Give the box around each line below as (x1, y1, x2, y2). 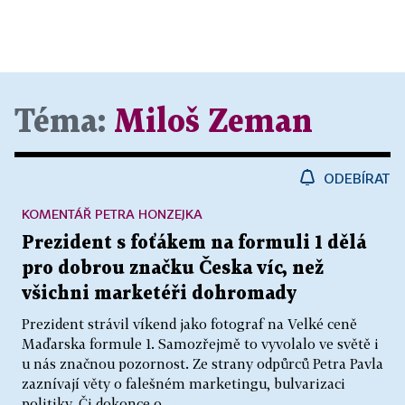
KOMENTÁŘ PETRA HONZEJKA (22, 206, 202, 222)
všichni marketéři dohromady (22, 285, 297, 304)
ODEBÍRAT (324, 170, 391, 187)
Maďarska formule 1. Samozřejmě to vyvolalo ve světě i (22, 335, 379, 353)
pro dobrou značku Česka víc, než (22, 259, 324, 278)
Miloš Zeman (114, 108, 313, 138)
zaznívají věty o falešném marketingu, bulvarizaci (22, 375, 345, 392)
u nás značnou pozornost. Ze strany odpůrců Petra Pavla (22, 355, 383, 372)
